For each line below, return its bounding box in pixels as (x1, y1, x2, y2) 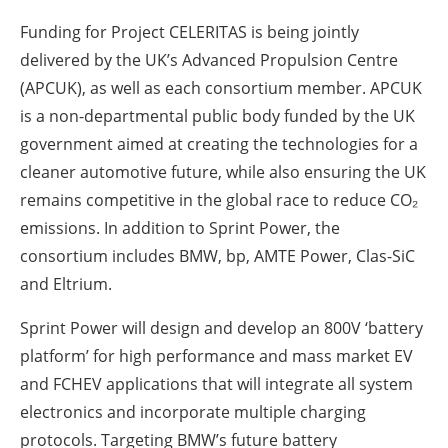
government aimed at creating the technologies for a (20, 132, 418, 155)
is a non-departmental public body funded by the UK (20, 104, 415, 127)
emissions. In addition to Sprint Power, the (20, 216, 340, 239)
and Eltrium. (20, 272, 112, 295)
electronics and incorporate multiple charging (20, 400, 366, 423)
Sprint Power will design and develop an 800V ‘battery (20, 316, 423, 339)
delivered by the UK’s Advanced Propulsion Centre (20, 48, 398, 71)
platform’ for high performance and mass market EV (20, 344, 413, 367)
